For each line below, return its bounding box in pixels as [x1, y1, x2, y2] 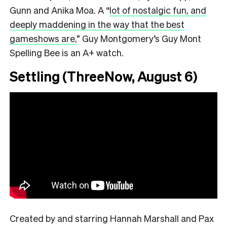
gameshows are [10, 32, 75, 44]
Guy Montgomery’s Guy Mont [80, 32, 201, 44]
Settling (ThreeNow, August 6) [10, 67, 197, 85]
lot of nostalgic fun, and [109, 4, 206, 16]
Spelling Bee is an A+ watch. [10, 46, 124, 58]
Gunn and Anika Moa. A [10, 4, 106, 16]
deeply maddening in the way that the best [10, 18, 184, 30]
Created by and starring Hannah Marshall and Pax [10, 212, 214, 224]
